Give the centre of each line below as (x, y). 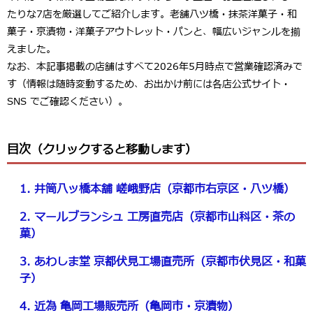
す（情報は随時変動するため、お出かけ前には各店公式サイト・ (149, 84)
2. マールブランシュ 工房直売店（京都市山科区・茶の (157, 217)
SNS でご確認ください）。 (67, 102)
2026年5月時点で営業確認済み (223, 67)
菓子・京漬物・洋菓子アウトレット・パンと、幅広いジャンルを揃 (154, 32)
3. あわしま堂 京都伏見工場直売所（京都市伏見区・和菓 (163, 262)
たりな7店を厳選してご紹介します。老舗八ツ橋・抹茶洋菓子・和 (152, 14)
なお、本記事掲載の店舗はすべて (80, 67)
